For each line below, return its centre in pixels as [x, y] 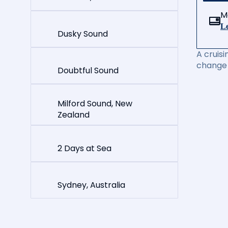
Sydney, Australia [91, 185]
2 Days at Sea [84, 148]
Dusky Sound [83, 34]
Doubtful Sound [88, 70]
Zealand [74, 115]
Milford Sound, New [95, 104]
